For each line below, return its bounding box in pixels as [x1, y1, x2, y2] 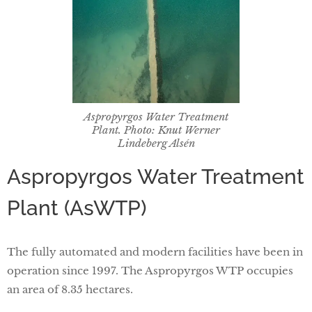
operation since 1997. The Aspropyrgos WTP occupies [7, 263, 293, 277]
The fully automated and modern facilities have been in [7, 244, 303, 258]
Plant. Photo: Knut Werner [92, 123, 220, 136]
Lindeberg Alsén [117, 136, 195, 150]
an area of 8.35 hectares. [7, 282, 133, 296]
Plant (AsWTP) [7, 195, 146, 220]
